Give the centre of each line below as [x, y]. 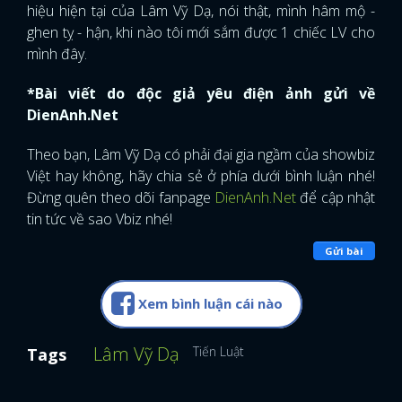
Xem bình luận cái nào [210, 304]
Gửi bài [344, 250]
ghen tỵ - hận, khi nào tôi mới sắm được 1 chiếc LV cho [201, 33]
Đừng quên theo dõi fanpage [121, 198]
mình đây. [57, 54]
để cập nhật [337, 198]
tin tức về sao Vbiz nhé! [100, 219]
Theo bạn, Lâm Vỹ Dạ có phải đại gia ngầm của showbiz [201, 155]
